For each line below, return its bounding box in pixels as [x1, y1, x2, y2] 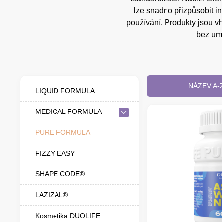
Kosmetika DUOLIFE [35, 211, 100, 220]
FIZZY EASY [35, 149, 75, 157]
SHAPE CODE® [35, 169, 85, 178]
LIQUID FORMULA [35, 86, 95, 95]
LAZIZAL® [35, 190, 68, 199]
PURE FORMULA [35, 128, 90, 136]
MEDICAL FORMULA [35, 107, 102, 115]
